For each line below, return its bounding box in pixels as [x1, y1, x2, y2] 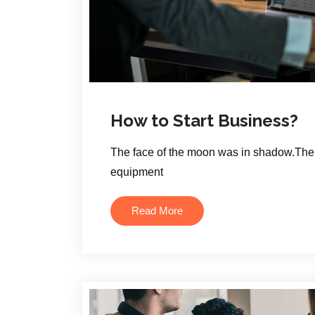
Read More [131, 205, 183, 217]
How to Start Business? [110, 110, 298, 131]
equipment [110, 165, 163, 178]
